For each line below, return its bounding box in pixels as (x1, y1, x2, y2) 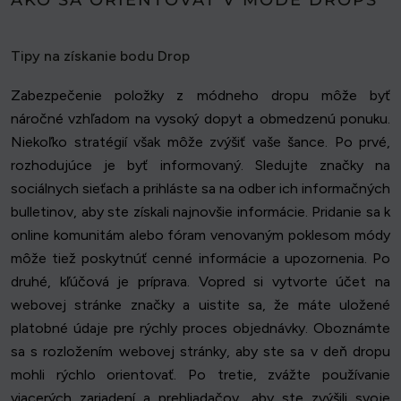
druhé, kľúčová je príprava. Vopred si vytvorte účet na (11, 272, 390, 290)
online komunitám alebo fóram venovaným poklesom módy (11, 226, 390, 243)
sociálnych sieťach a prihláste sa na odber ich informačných (11, 179, 390, 197)
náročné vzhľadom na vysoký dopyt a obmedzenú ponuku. (11, 109, 390, 127)
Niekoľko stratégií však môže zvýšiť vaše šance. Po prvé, (11, 132, 390, 150)
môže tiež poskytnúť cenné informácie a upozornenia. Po (11, 249, 390, 267)
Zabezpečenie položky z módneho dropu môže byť (11, 86, 390, 104)
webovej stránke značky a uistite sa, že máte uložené (11, 295, 390, 313)
